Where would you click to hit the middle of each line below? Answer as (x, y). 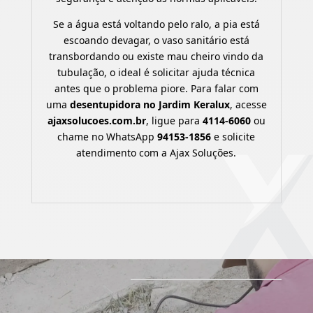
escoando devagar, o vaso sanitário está (156, 40)
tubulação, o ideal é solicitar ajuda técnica (156, 72)
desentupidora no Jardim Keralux (150, 104)
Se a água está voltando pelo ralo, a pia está (156, 24)
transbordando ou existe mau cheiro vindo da (156, 56)
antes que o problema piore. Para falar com (156, 88)
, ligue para (174, 120)
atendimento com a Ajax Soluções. (156, 152)
